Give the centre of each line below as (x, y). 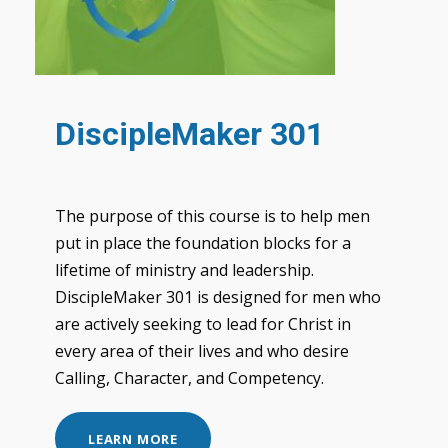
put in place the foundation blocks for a (203, 242)
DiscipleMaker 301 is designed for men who (218, 296)
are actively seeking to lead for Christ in (203, 323)
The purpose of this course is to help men (212, 215)
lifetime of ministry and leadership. (184, 269)
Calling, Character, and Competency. (189, 377)
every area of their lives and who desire (202, 350)
